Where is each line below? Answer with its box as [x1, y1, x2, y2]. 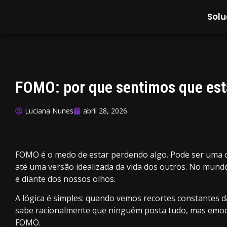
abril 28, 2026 [83, 106, 127, 116]
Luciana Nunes [25, 106, 73, 116]
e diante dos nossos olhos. [15, 173, 116, 184]
